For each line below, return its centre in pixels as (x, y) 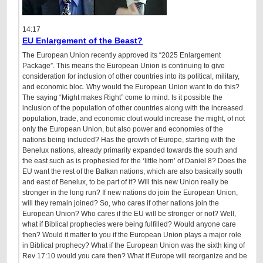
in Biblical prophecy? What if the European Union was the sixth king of (134, 245)
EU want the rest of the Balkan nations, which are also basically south (132, 171)
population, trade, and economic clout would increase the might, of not (134, 119)
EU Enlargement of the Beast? (82, 41)
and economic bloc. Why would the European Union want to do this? (131, 87)
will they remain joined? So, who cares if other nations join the (121, 203)
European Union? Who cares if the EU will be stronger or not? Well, (129, 214)
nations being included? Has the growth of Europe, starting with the (129, 140)
